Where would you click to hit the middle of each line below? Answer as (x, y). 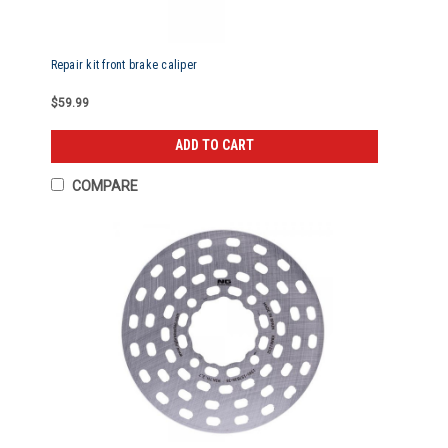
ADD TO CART (215, 145)
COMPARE (104, 186)
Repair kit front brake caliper (124, 65)
